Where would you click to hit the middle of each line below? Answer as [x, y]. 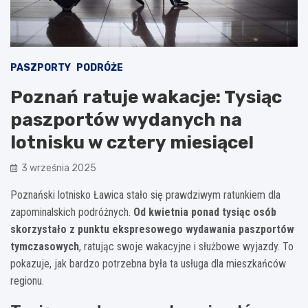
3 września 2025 [59, 168]
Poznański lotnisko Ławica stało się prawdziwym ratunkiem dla [145, 195]
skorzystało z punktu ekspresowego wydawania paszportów [152, 229]
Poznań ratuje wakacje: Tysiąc [146, 97]
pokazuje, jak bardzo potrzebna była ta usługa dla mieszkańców [148, 263]
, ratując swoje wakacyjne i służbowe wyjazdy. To [186, 246]
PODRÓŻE [100, 67]
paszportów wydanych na [126, 120]
